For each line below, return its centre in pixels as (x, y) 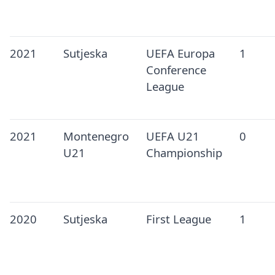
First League (178, 219)
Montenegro (96, 136)
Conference (176, 70)
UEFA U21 (172, 136)
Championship (184, 153)
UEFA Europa (180, 53)
